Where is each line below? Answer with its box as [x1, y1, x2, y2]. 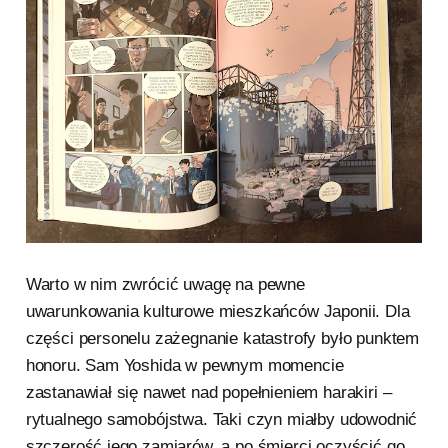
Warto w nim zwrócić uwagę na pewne [25, 275, 305, 295]
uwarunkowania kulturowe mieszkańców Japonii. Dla [25, 302, 410, 322]
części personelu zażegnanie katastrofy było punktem [25, 329, 420, 349]
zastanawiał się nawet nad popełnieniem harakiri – [25, 383, 392, 403]
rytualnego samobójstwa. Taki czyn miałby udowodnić [25, 410, 418, 430]
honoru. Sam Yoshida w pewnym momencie [25, 356, 344, 376]
